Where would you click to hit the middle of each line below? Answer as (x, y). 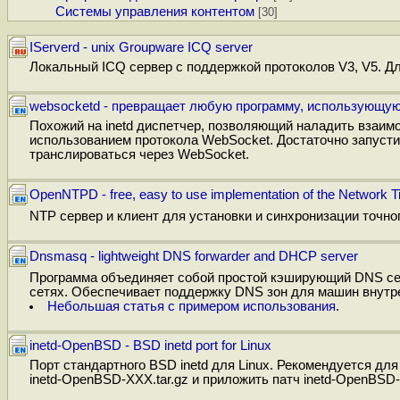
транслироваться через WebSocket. (139, 154)
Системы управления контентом (155, 12)
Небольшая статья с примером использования (191, 306)
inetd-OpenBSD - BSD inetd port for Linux (150, 345)
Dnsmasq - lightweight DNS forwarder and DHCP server (194, 256)
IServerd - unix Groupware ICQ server (141, 47)
